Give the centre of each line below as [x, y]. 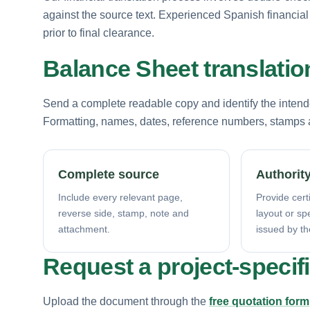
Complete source [109, 174]
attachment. [84, 229]
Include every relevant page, [120, 197]
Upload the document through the [126, 301]
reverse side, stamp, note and [124, 213]
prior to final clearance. [99, 33]
